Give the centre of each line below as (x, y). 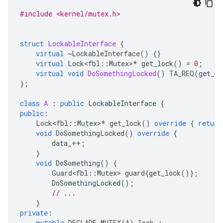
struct (32, 44)
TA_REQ (182, 74)
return (210, 123)
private (34, 213)
